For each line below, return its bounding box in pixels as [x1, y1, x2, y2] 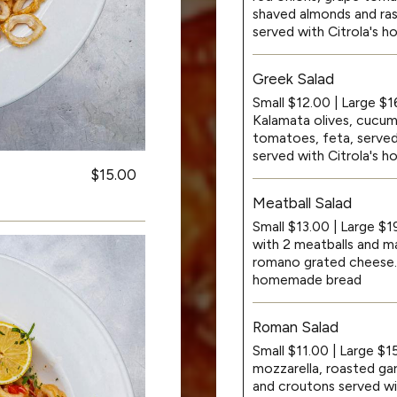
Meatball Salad [253, 193, 352, 212]
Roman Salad [253, 317, 339, 336]
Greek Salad [253, 69, 334, 88]
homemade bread [253, 270, 362, 288]
